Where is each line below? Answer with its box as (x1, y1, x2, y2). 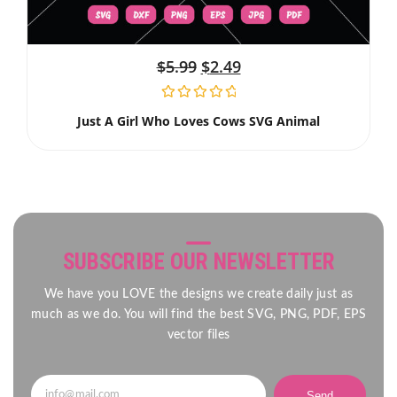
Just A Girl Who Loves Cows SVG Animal (77, 112, 320, 129)
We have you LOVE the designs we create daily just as (43, 287, 354, 300)
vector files (167, 328, 230, 341)
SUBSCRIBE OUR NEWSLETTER (62, 248, 335, 275)
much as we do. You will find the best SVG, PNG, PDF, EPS (31, 307, 366, 321)
